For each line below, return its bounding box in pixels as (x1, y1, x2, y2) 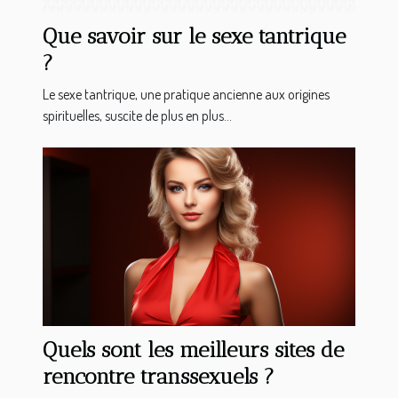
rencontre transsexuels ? (43, 363, 275, 390)
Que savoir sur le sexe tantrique (43, 23, 346, 50)
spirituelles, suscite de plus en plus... (43, 107, 232, 125)
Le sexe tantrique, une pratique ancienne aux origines (43, 85, 330, 104)
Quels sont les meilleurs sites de (43, 337, 344, 363)
